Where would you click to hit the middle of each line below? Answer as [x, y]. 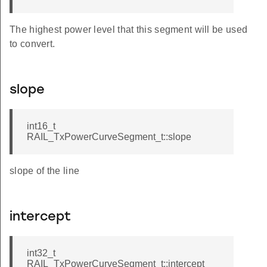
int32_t [41, 253]
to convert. [32, 44]
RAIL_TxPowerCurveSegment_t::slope [109, 137]
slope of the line [45, 171]
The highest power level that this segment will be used [129, 30]
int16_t [41, 126]
